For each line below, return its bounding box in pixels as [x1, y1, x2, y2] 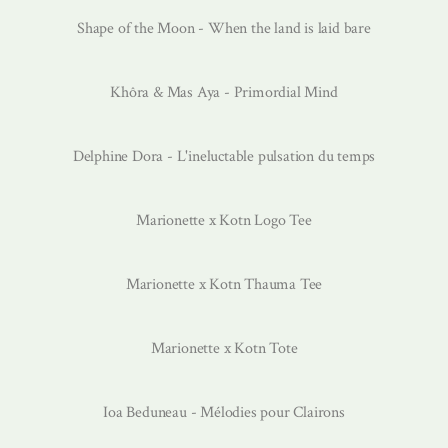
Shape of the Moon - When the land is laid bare [77, 17, 371, 39]
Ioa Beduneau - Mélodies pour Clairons [103, 401, 345, 423]
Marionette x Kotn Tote [150, 337, 298, 359]
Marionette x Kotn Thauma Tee [125, 273, 323, 295]
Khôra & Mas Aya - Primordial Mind [110, 81, 338, 103]
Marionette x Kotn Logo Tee [136, 209, 312, 231]
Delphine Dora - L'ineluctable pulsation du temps [72, 145, 376, 167]
